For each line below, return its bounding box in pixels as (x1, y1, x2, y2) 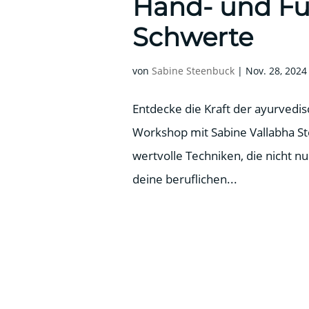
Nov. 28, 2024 (246, 64, 307, 78)
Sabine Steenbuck (152, 64, 235, 78)
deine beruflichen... (132, 171, 237, 188)
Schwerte (132, 21, 253, 53)
